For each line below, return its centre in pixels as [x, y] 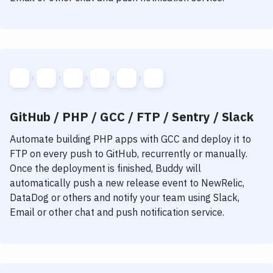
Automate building [51, 139]
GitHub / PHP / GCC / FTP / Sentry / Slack [132, 117]
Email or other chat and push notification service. [117, 212]
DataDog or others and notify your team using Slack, [125, 197]
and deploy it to [215, 139]
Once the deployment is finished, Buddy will [105, 168]
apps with [136, 139]
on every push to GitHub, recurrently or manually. [137, 154]
